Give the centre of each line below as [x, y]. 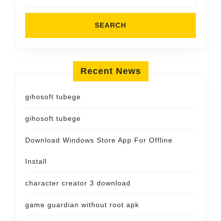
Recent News [110, 71]
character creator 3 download [78, 183]
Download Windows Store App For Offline [99, 140]
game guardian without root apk [82, 205]
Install [36, 161]
